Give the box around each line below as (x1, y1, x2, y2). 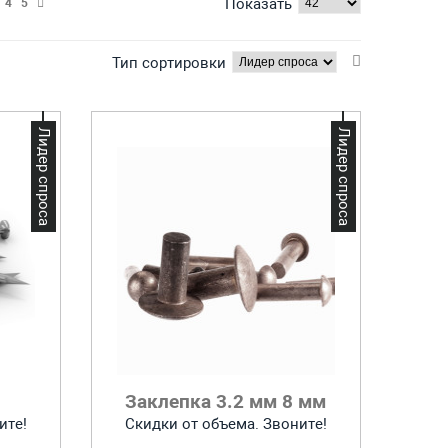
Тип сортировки (112, 54, 226, 72)
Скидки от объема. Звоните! (124, 415, 327, 433)
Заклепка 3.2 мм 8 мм (125, 390, 327, 413)
